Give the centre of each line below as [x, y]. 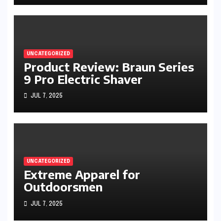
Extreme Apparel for [82, 174]
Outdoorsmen [63, 187]
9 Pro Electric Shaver [83, 79]
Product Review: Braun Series [109, 67]
